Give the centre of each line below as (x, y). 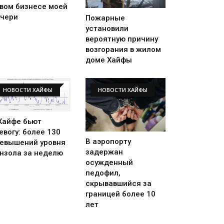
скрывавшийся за (118, 183)
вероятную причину (122, 39)
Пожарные (105, 18)
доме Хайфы (109, 60)
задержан (104, 152)
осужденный (109, 162)
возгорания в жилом (123, 50)
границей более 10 (120, 194)
